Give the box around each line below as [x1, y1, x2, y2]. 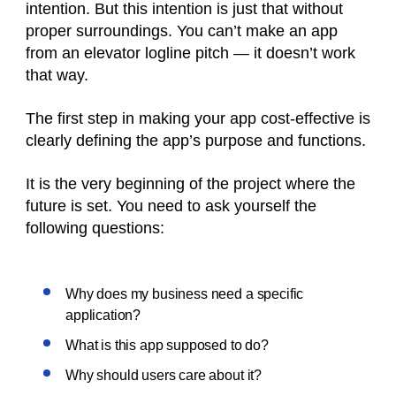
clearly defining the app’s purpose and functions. [26, 132, 366, 149]
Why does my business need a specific [65, 286, 304, 301]
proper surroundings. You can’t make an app [26, 22, 338, 40]
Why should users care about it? [65, 368, 263, 383]
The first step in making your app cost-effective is [26, 110, 370, 127]
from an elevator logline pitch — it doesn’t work [26, 44, 355, 62]
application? [65, 308, 141, 323]
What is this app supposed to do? [65, 338, 269, 353]
